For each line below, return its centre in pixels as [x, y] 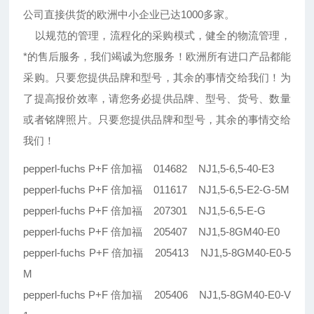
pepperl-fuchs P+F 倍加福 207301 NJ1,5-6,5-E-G [145, 211]
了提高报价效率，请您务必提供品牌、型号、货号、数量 [157, 99]
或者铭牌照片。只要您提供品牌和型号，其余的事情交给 [157, 120]
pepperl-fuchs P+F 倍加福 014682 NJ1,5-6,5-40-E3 [149, 169]
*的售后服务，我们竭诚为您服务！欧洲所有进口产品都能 [157, 57]
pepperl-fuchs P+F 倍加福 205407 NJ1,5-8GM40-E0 [152, 232]
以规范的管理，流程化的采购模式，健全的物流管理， [157, 36]
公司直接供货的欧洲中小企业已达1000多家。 [129, 15]
